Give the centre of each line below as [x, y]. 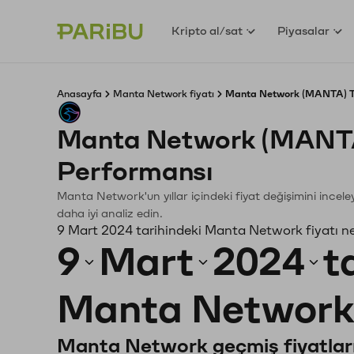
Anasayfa [79, 94]
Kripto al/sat [207, 31]
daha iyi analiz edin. [110, 214]
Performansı [135, 172]
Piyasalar [304, 31]
